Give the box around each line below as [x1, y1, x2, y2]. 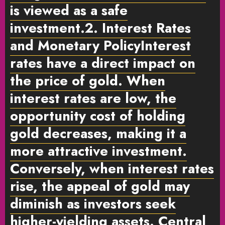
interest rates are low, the [10, 88, 176, 108]
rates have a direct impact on [10, 53, 195, 73]
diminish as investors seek [10, 193, 176, 213]
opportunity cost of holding [10, 105, 185, 126]
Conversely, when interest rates [10, 158, 214, 178]
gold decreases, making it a [10, 123, 186, 143]
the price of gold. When [10, 70, 165, 90]
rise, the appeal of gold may [10, 176, 190, 196]
